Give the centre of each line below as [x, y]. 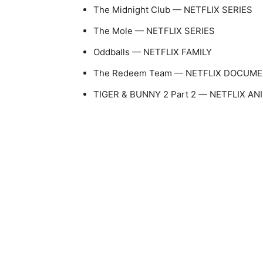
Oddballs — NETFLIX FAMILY [153, 52]
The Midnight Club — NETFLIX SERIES [173, 9]
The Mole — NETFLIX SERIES [154, 31]
